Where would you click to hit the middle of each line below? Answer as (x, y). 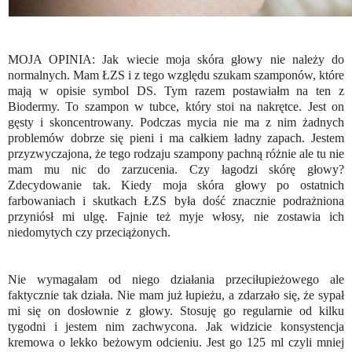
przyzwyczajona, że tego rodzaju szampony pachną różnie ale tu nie (176, 154)
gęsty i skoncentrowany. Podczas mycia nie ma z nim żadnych (176, 123)
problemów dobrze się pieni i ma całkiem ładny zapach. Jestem (176, 138)
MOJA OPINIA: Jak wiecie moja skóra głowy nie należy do (176, 60)
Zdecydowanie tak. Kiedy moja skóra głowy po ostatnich (176, 185)
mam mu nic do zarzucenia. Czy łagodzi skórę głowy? (176, 170)
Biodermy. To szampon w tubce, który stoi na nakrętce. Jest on (176, 107)
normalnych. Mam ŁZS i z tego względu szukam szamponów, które (176, 75)
